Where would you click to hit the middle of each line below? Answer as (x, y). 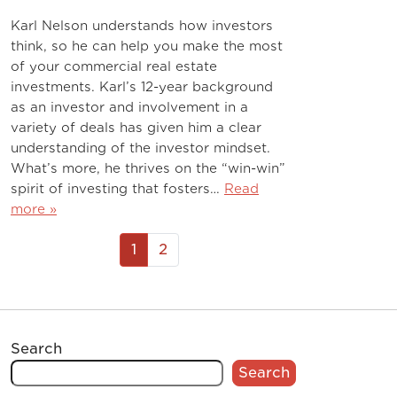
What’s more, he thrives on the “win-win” (148, 168)
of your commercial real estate (114, 66)
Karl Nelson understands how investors (142, 25)
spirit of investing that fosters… (117, 188)
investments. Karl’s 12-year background (142, 86)
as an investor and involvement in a (129, 107)
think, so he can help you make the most (147, 46)
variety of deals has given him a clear (136, 127)
